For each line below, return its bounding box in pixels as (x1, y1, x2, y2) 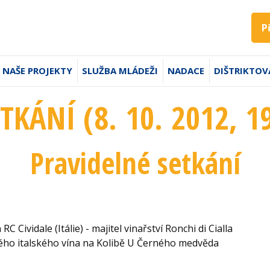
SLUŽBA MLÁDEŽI (82, 64, 158, 77)
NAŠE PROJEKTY (2, 64, 72, 77)
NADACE (168, 64, 204, 77)
